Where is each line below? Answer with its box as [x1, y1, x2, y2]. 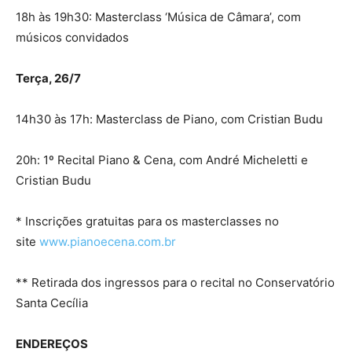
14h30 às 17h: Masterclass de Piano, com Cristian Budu [16, 112, 323, 127]
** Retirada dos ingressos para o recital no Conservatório [16, 275, 335, 291]
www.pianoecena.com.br [39, 234, 176, 250]
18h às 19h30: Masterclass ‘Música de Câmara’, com [16, 9, 301, 25]
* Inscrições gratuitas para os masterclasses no [16, 214, 279, 229]
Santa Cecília [16, 295, 88, 311]
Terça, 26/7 [16, 71, 81, 86]
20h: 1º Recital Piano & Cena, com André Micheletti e [16, 152, 308, 168]
